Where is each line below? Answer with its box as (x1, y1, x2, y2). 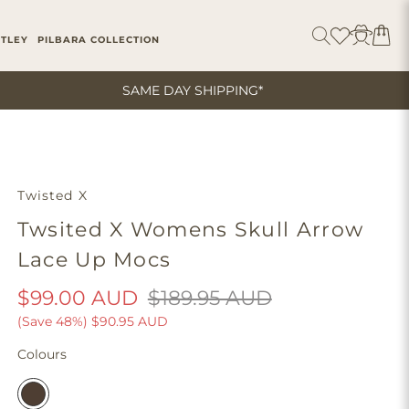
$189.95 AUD (147, 286, 272, 310)
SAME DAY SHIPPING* (121, 82, 263, 99)
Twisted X (16, 187, 88, 204)
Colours (16, 346, 67, 362)
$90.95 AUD (90, 313, 168, 330)
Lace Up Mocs (16, 247, 172, 272)
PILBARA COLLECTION (37, 33, 161, 46)
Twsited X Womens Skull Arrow (16, 217, 364, 242)
